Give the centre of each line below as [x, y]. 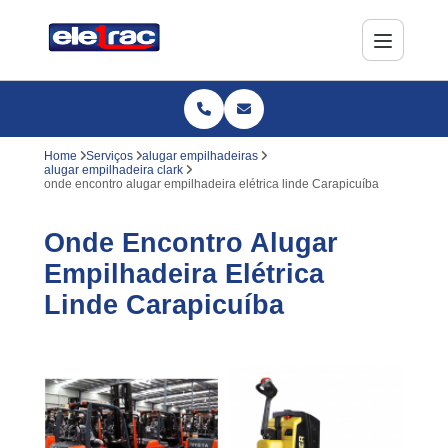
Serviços [109, 156]
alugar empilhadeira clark [113, 170]
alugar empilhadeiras [199, 156]
